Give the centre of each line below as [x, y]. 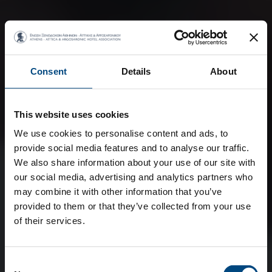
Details [136, 71]
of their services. [49, 220]
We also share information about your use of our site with [135, 162]
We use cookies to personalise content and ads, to [121, 133]
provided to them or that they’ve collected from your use [132, 206]
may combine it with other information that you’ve [118, 191]
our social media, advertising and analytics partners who [133, 177]
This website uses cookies [72, 114]
